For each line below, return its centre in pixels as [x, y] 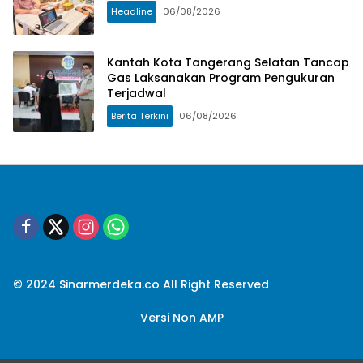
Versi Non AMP [181, 317]
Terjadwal [137, 94]
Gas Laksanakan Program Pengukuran [221, 78]
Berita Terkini [140, 116]
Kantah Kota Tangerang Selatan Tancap [228, 63]
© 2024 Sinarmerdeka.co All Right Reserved [141, 284]
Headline [132, 11]
